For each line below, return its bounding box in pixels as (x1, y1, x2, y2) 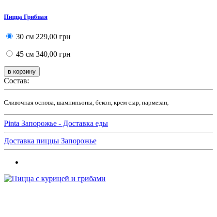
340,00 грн (34, 50, 71, 59)
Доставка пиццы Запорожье (4, 137, 96, 145)
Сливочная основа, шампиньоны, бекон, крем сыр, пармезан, (4, 99, 169, 107)
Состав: (4, 77, 29, 85)
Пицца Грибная (4, 13, 47, 21)
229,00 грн (34, 32, 71, 41)
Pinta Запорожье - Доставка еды (4, 119, 108, 128)
